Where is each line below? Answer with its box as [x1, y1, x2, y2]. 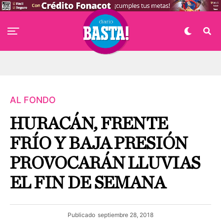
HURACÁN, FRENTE [10, 115, 168, 133]
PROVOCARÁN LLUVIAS [10, 154, 200, 172]
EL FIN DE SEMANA [10, 174, 166, 192]
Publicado [68, 211, 95, 219]
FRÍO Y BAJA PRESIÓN [10, 135, 188, 152]
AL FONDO [10, 95, 56, 105]
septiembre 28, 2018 [98, 211, 153, 219]
